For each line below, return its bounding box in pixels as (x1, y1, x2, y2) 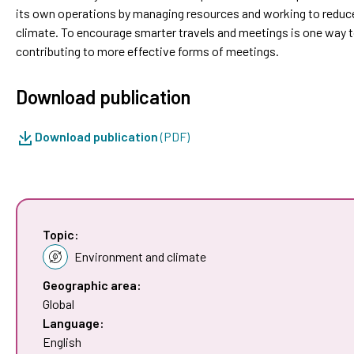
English (43, 333, 81, 349)
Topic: (43, 226, 79, 242)
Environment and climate (74, 248, 206, 264)
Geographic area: (43, 277, 141, 292)
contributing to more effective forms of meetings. (16, 43, 279, 58)
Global (43, 296, 74, 311)
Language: (43, 314, 104, 330)
